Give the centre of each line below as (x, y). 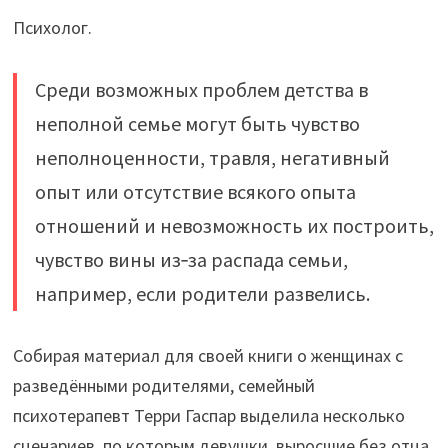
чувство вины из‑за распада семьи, (191, 259)
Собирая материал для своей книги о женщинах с (207, 355)
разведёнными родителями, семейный (163, 385)
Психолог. (52, 27)
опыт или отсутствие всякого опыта (195, 191)
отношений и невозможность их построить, (234, 225)
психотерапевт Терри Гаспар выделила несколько (208, 415)
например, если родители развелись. (202, 293)
